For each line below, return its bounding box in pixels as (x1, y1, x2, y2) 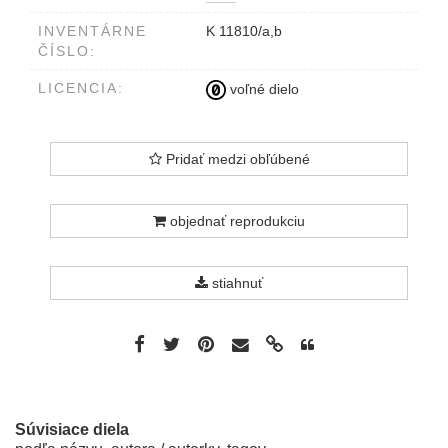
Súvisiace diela (15, 421, 129, 439)
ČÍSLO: (38, 43, 96, 60)
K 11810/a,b (206, 23, 282, 40)
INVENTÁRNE (38, 23, 147, 40)
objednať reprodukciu (166, 213, 305, 230)
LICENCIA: (38, 80, 124, 97)
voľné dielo (226, 80, 299, 97)
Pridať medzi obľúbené (161, 151, 310, 168)
